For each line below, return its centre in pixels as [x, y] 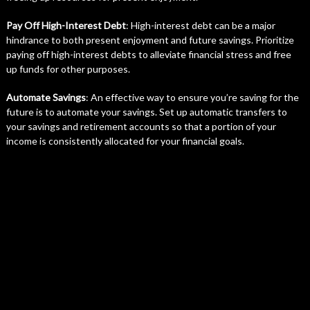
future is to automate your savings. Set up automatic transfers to [146, 112]
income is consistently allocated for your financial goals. [125, 141]
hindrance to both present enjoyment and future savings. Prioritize [150, 40]
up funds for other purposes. [68, 69]
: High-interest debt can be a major [200, 25]
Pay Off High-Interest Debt [66, 25]
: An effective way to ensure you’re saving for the [192, 97]
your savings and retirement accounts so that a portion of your [141, 126]
